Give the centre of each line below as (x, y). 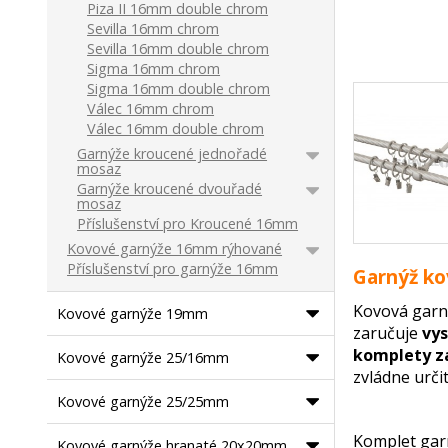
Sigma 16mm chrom (154, 68)
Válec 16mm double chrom (176, 128)
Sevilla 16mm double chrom (178, 48)
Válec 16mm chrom (151, 108)
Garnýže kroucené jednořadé (172, 153)
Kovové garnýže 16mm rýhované (175, 248)
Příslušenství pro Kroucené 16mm (188, 223)
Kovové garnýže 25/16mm (143, 357)
